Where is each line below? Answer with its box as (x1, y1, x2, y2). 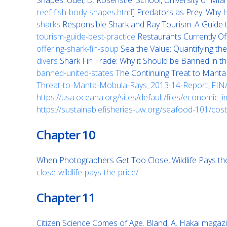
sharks (36, 19, 60, 30)
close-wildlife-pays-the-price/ (36, 167, 138, 178)
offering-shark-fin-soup (36, 43, 119, 54)
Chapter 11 (36, 189, 95, 206)
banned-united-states (36, 67, 113, 79)
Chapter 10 (36, 126, 95, 143)
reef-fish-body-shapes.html (36, 7, 132, 18)
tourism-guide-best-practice (36, 31, 135, 42)
